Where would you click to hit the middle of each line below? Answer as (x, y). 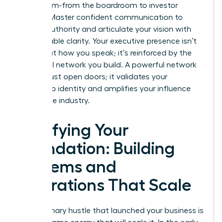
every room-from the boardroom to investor (98, 5)
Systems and (67, 167)
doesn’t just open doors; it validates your (93, 77)
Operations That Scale (105, 185)
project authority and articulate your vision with (105, 29)
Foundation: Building (97, 148)
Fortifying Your (74, 130)
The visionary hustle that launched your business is (111, 210)
